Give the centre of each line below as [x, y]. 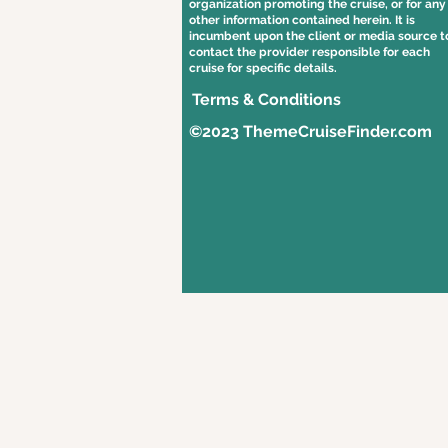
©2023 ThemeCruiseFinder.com [310, 131]
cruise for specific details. [263, 68]
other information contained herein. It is [302, 20]
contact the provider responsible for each [309, 52]
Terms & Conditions [266, 99]
